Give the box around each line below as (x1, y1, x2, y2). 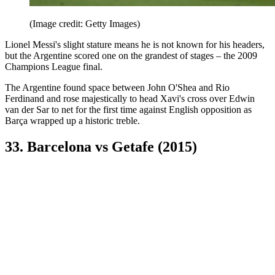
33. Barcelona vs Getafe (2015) (5, 138, 197, 155)
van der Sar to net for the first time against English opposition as (5, 104, 252, 115)
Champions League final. (5, 61, 103, 72)
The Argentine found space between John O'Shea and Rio (5, 82, 230, 93)
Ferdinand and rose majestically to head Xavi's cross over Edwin (5, 93, 255, 104)
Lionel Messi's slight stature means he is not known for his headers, (5, 39, 265, 50)
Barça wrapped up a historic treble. (5, 115, 140, 126)
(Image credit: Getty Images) (29, 18, 140, 29)
